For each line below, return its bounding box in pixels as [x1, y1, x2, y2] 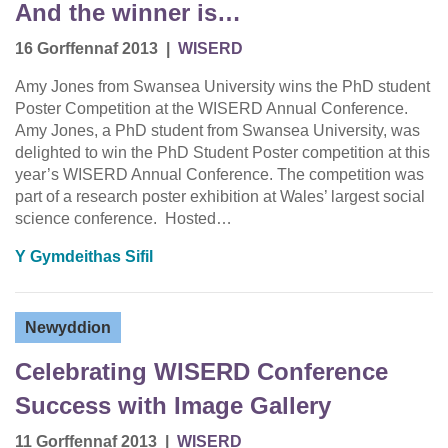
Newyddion [25, 319, 111, 337]
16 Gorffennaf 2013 [15, 40, 158, 58]
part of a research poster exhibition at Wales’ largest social [15, 188, 425, 206]
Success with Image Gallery [15, 392, 331, 420]
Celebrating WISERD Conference [15, 358, 388, 386]
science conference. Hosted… [15, 210, 232, 228]
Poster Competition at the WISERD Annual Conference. [15, 100, 408, 118]
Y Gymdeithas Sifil [15, 248, 153, 266]
